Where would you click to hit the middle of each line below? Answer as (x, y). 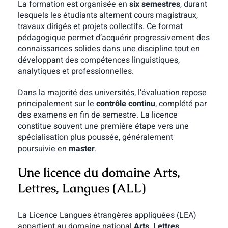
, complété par (181, 104)
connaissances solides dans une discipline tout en (109, 49)
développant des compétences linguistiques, (98, 60)
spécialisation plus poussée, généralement (95, 138)
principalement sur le (57, 104)
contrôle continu (125, 104)
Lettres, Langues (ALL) (81, 188)
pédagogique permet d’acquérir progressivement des (113, 38)
